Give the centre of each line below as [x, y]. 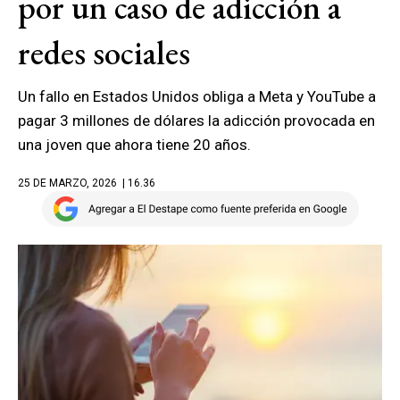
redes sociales [104, 53]
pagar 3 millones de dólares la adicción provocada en [196, 121]
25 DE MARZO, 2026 [67, 183]
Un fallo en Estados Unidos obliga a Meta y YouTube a [197, 96]
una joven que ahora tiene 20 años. [136, 145]
